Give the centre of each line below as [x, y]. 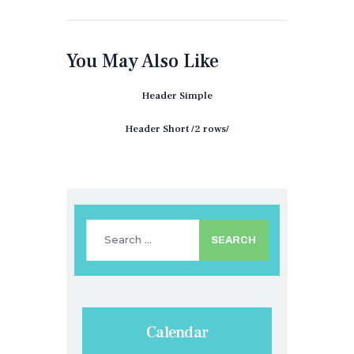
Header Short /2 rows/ [177, 128]
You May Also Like [143, 62]
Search [105, 227]
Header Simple [177, 96]
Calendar [177, 333]
